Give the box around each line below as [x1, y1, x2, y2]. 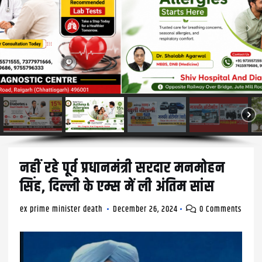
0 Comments [197, 203, 242, 216]
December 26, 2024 [113, 203, 178, 216]
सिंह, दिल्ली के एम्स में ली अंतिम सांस [20, 175, 215, 199]
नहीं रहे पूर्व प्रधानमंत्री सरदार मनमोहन [20, 157, 226, 180]
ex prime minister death [20, 203, 103, 216]
